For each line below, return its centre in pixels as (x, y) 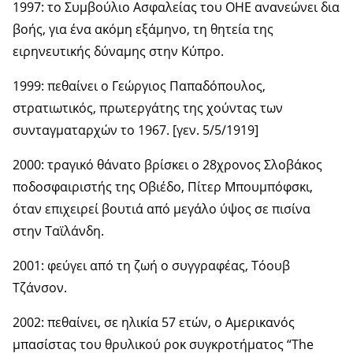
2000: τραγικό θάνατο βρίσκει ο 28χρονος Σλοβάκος (167, 164)
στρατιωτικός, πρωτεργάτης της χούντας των (148, 108)
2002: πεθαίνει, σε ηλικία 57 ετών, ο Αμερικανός (154, 322)
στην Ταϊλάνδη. (58, 230)
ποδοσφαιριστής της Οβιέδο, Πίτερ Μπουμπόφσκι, (163, 186)
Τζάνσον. (40, 287)
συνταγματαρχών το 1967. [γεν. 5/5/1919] (136, 130)
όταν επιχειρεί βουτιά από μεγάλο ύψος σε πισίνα (162, 208)
